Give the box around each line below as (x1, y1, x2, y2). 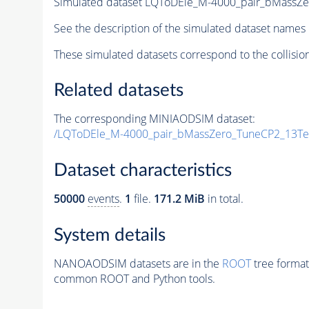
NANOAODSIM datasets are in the (53, 255, 222, 271)
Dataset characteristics (53, 161, 232, 179)
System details (53, 226, 166, 244)
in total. (204, 191, 243, 206)
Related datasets (53, 81, 183, 100)
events (87, 191, 119, 206)
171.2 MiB (153, 191, 205, 206)
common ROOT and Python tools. (53, 270, 215, 286)
